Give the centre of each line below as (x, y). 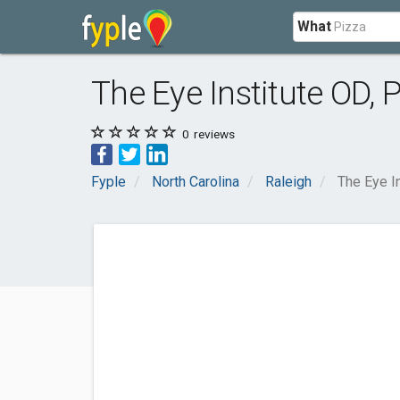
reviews (213, 134)
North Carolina (196, 182)
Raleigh (288, 182)
